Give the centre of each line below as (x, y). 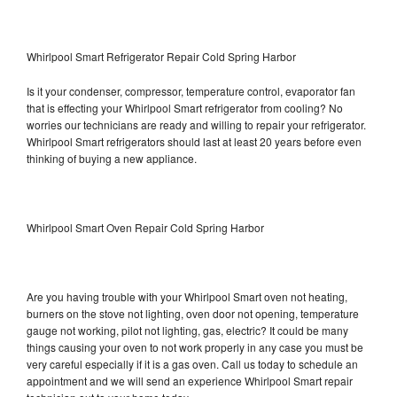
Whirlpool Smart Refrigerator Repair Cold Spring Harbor (161, 56)
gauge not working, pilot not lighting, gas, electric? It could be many (187, 330)
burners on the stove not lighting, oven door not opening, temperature (193, 313)
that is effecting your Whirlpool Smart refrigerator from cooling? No (185, 107)
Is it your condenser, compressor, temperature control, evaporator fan (191, 90)
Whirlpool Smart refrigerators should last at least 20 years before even (194, 141)
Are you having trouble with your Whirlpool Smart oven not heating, (187, 296)
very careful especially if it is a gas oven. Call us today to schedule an (192, 363)
